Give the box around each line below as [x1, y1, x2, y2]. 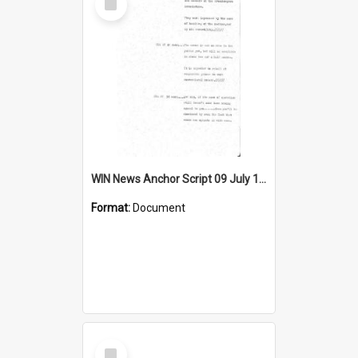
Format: [91, 201, 133, 214]
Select [98, 337, 133, 352]
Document [133, 201, 185, 214]
